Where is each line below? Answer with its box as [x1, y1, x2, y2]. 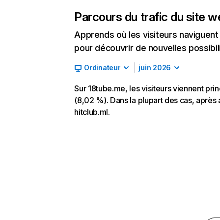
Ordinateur [84, 63, 121, 72]
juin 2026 [138, 63, 171, 72]
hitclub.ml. [74, 107, 110, 117]
